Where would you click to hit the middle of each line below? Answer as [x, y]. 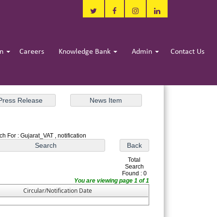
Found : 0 [134, 174]
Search [134, 167]
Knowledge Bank [85, 52]
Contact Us [187, 52]
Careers [32, 52]
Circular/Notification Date [58, 191]
